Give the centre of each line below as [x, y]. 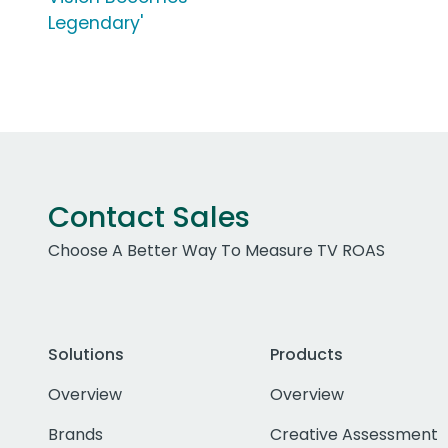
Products [306, 355]
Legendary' [95, 23]
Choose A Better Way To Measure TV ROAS [216, 251]
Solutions [86, 355]
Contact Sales [149, 217]
